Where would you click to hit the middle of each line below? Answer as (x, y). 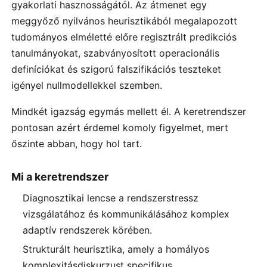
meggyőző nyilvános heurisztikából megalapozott (124, 21)
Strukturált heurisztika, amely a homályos (116, 249)
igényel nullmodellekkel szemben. (87, 86)
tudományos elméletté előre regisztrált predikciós (124, 37)
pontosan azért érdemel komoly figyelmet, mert (120, 127)
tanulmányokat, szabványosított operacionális (115, 53)
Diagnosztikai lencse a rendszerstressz (111, 198)
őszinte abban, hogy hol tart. (77, 143)
